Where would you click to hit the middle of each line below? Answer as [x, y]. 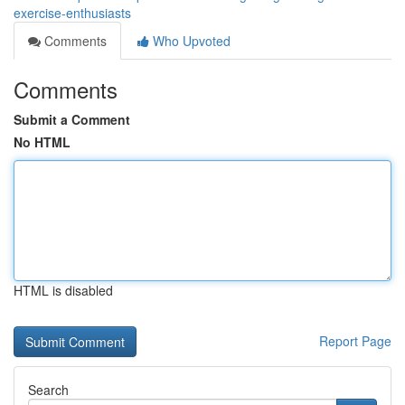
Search [48, 390]
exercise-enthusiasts [72, 13]
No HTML [42, 142]
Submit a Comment [72, 119]
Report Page [355, 341]
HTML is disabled [63, 290]
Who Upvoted [190, 41]
